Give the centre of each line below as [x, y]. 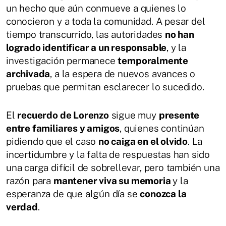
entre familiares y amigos [63, 128]
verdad [22, 207]
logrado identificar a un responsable [87, 47]
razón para [30, 180]
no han [179, 34]
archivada [28, 73]
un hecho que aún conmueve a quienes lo [96, 8]
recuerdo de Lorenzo [63, 115]
